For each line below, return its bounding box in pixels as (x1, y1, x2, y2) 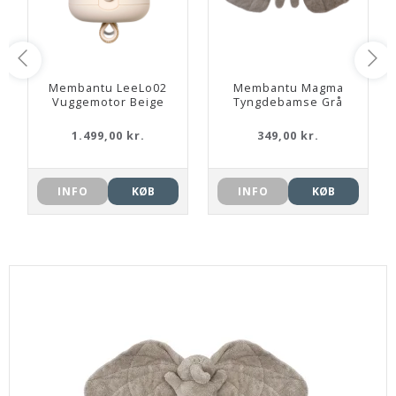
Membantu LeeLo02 (49, 80, 167, 96)
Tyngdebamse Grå (233, 95, 343, 110)
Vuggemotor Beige (51, 95, 164, 110)
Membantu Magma (232, 80, 344, 96)
